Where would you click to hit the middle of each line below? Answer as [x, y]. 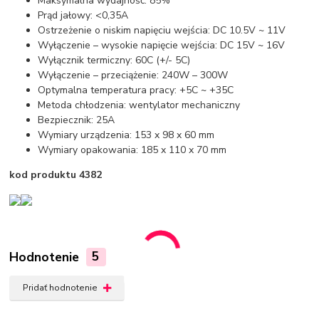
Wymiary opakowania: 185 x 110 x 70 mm [132, 150]
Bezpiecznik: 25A [77, 120]
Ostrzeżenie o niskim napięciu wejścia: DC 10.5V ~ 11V [162, 30]
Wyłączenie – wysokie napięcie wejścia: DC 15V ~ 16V [162, 45]
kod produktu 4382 [56, 174]
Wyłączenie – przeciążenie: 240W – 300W [133, 75]
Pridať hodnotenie [60, 287]
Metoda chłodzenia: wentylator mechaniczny [139, 105]
